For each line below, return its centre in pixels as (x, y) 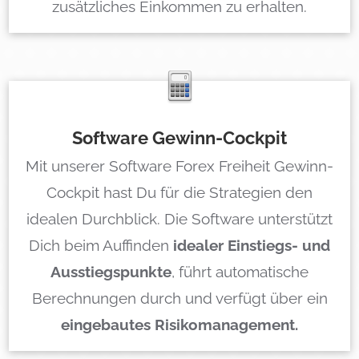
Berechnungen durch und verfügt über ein (179, 298)
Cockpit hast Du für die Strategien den (179, 192)
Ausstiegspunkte (111, 271)
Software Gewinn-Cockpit (179, 137)
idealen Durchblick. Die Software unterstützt (179, 218)
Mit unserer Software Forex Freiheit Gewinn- (179, 165)
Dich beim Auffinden (101, 245)
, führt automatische (240, 271)
